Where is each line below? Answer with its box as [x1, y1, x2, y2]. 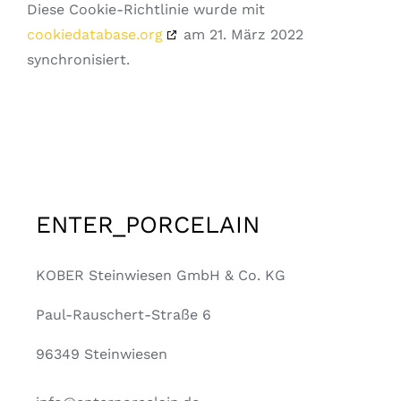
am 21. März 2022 [178, 26, 303, 44]
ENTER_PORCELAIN [35, 210, 260, 239]
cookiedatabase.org [26, 26, 163, 44]
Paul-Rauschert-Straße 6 [35, 306, 211, 324]
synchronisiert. [26, 51, 130, 69]
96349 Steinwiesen [35, 346, 167, 363]
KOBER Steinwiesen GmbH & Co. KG [35, 267, 286, 285]
